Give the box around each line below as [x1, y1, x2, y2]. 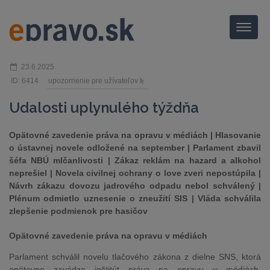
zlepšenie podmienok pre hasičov [9, 206, 148, 216]
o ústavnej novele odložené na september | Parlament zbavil [9, 143, 261, 152]
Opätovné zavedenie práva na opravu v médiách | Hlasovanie [9, 130, 261, 140]
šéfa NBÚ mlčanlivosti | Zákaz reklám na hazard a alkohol [9, 155, 261, 165]
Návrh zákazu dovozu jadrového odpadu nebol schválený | [9, 181, 261, 190]
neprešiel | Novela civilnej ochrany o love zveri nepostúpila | [9, 168, 261, 178]
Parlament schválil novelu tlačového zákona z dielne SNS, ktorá [9, 252, 261, 262]
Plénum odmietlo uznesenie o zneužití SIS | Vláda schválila [9, 193, 261, 203]
